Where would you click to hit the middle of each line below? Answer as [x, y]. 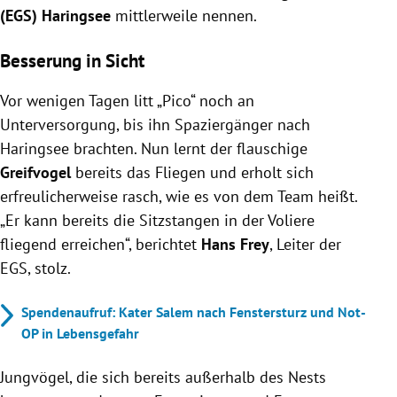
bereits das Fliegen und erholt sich [195, 172]
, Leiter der [305, 244]
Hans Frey [233, 244]
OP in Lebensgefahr [80, 333]
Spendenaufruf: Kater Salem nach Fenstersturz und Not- [194, 311]
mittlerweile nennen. [186, 15]
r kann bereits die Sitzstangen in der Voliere [164, 220]
